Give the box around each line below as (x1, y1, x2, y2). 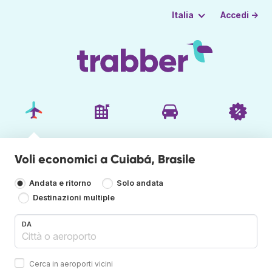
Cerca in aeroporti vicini (29, 259, 113, 268)
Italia (171, 10, 194, 20)
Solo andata (117, 178, 164, 188)
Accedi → (220, 10, 259, 20)
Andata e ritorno (29, 178, 91, 188)
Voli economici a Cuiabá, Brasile (15, 151, 195, 166)
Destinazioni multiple (33, 193, 115, 203)
